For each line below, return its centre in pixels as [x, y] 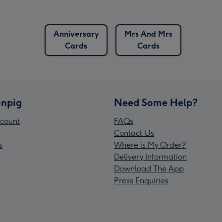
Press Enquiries [141, 181]
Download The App [149, 169]
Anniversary [76, 34]
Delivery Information [150, 157]
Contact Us [134, 133]
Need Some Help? [156, 103]
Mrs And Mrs [148, 34]
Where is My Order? [150, 145]
